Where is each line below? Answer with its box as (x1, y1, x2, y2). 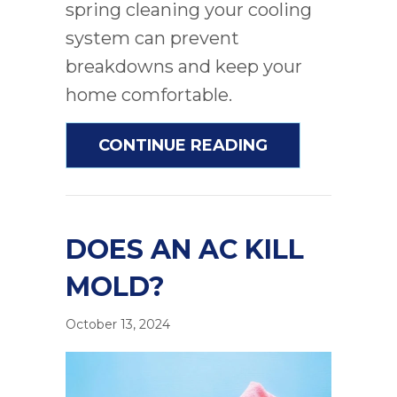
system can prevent (66, 27, 239, 50)
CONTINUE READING (98, 136, 268, 156)
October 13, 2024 (66, 316, 170, 333)
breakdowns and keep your (66, 56, 302, 78)
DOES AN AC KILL (66, 233, 304, 267)
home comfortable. (66, 84, 232, 106)
